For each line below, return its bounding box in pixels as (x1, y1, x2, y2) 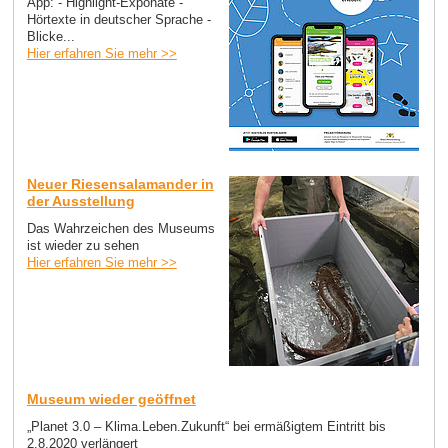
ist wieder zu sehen (26, 237, 139, 253)
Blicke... (26, 28, 75, 44)
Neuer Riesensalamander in (26, 175, 214, 192)
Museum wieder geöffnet (26, 390, 196, 407)
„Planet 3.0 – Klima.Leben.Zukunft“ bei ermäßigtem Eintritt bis (26, 418, 386, 434)
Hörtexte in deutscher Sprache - (26, 11, 211, 27)
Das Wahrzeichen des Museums (26, 220, 215, 236)
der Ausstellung (26, 192, 135, 209)
